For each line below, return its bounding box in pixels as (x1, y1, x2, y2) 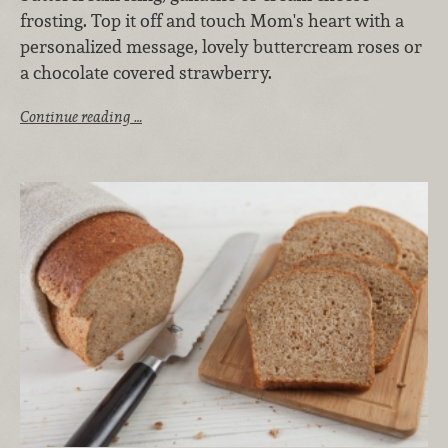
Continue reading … (20, 107, 142, 127)
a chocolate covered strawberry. (20, 60, 272, 84)
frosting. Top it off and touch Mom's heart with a (20, 8, 404, 32)
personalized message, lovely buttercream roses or (20, 34, 422, 58)
